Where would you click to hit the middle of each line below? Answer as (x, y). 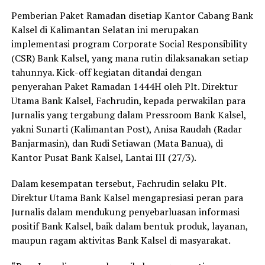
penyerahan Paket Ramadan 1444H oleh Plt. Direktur (124, 86)
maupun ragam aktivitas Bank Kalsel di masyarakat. (121, 240)
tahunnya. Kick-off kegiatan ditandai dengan (106, 72)
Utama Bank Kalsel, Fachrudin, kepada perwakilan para (128, 100)
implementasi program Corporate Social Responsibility (129, 43)
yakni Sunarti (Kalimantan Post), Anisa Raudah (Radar (126, 129)
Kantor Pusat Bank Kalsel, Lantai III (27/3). (104, 157)
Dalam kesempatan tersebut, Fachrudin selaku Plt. (118, 183)
